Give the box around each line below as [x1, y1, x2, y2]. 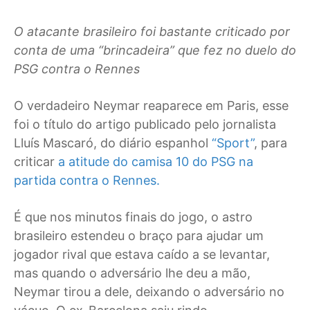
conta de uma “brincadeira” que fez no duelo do [14, 43, 296, 58]
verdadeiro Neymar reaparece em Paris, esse [27, 98, 289, 113]
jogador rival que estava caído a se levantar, [14, 247, 270, 262]
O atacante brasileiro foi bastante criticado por [14, 24, 290, 39]
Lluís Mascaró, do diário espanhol [14, 136, 212, 151]
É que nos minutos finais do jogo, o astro [14, 210, 253, 225]
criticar [14, 154, 58, 170]
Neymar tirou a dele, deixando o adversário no [14, 284, 284, 300]
